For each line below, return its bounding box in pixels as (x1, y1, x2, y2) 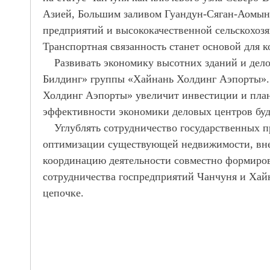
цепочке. (43, 187, 84, 199)
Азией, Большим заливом (43, 8, 162, 20)
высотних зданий (156, 57, 237, 69)
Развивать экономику (54, 57, 157, 69)
